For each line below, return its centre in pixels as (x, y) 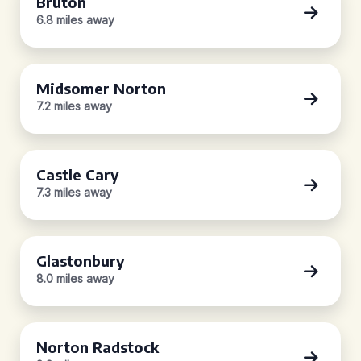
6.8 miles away (75, 20)
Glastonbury (81, 261)
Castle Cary (78, 174)
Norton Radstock (98, 347)
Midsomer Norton (101, 88)
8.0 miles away (75, 278)
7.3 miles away (74, 192)
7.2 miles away (74, 106)
